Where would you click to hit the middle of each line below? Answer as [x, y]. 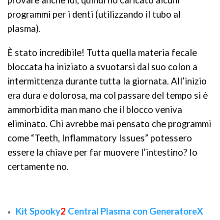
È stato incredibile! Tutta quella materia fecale [102, 53]
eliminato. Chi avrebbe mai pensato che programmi [109, 124]
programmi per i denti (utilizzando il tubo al [94, 14]
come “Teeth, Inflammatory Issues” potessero [100, 138]
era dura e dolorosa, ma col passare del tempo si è [108, 95]
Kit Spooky [38, 211]
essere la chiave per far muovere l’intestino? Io [102, 152]
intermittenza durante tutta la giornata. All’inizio [107, 81]
